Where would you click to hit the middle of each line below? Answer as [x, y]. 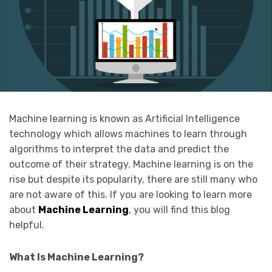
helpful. [27, 225]
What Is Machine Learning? [76, 257]
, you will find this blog [179, 209]
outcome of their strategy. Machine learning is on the [131, 164]
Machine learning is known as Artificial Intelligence [124, 118]
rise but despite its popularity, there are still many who [133, 179]
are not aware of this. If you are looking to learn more [131, 194]
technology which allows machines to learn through [128, 134]
